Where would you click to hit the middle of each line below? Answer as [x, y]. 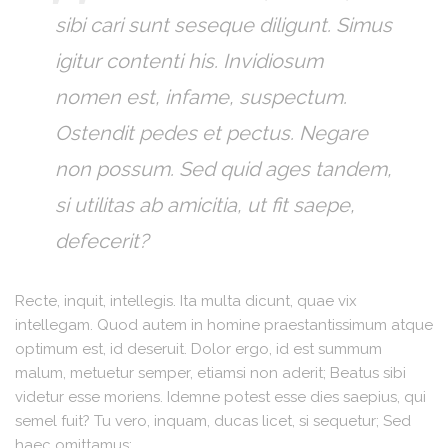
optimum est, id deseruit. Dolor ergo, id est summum [198, 348]
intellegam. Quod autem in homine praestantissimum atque [224, 324]
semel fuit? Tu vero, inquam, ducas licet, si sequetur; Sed [213, 420]
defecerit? [102, 240]
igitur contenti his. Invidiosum [189, 60]
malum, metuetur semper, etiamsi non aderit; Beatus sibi [210, 372]
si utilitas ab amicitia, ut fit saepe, [205, 204]
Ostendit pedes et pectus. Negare [211, 132]
